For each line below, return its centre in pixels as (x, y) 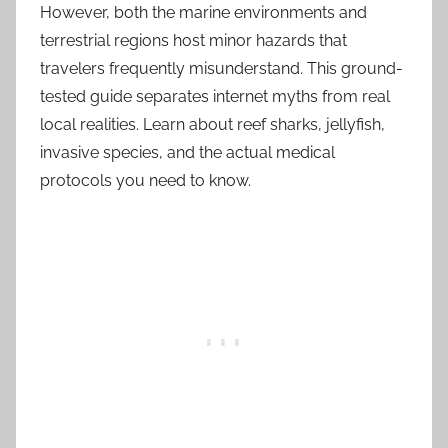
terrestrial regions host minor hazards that (193, 40)
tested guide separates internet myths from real (215, 96)
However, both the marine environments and (203, 12)
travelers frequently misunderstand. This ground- (221, 68)
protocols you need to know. (145, 180)
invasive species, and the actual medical (187, 152)
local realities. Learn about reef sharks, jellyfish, (212, 124)
